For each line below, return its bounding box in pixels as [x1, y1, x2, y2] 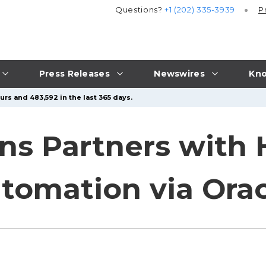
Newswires [154, 68, 205, 79]
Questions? [115, 5, 165, 15]
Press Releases [39, 68, 110, 79]
